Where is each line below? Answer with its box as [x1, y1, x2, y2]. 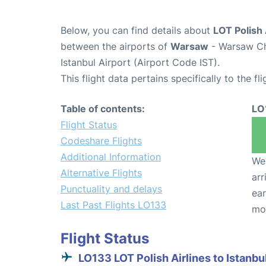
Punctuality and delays [61, 182, 162, 195]
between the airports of [61, 40, 170, 52]
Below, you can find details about [61, 24, 213, 36]
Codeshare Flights [61, 134, 142, 147]
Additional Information [61, 150, 161, 163]
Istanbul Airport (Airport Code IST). [61, 56, 220, 68]
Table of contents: [61, 102, 145, 115]
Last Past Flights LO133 [61, 198, 166, 211]
